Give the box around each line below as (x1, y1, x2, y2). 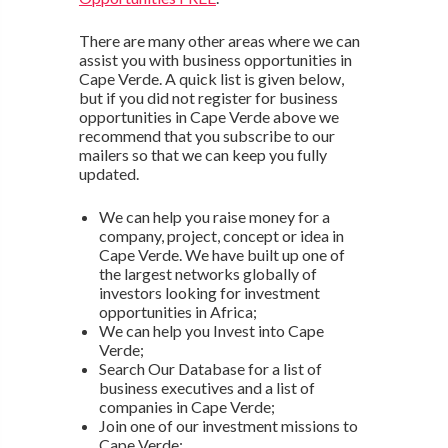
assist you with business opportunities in (78, 49, 352, 69)
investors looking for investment (98, 282, 320, 302)
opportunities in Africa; (98, 301, 257, 321)
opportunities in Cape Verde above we (78, 106, 339, 126)
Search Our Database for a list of (98, 358, 322, 378)
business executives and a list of (98, 377, 315, 397)
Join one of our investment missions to (98, 415, 358, 435)
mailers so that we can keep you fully (78, 144, 327, 164)
